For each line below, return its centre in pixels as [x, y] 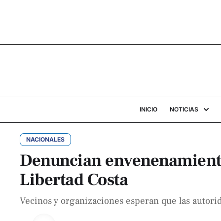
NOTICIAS [184, 109]
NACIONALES [45, 139]
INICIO [148, 109]
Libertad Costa [74, 180]
